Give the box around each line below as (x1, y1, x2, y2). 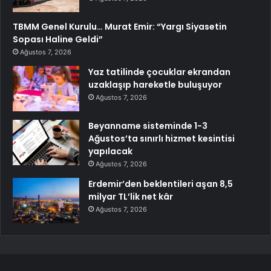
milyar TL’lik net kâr (88, 190, 173, 203)
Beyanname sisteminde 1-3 (88, 119, 207, 132)
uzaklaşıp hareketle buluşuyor (88, 78, 222, 91)
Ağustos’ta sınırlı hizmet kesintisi (88, 132, 235, 145)
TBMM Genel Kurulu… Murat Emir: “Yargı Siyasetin (13, 20, 227, 33)
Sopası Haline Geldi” (13, 33, 103, 45)
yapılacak (88, 145, 132, 157)
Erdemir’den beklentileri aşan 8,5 (88, 177, 233, 190)
